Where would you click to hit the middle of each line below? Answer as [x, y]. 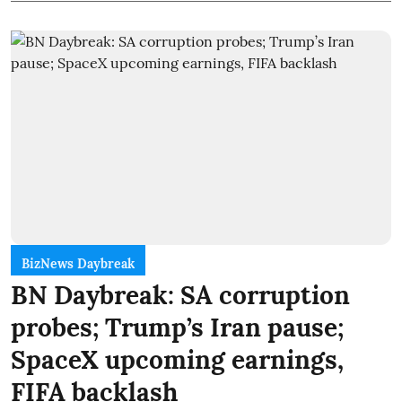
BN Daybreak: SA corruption [180, 295]
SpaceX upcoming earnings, [177, 359]
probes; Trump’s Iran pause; [177, 327]
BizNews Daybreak [78, 263]
